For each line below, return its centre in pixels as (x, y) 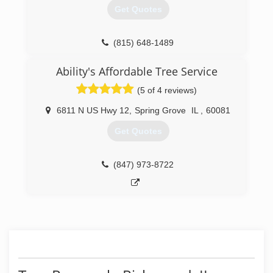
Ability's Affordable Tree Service (136, 71)
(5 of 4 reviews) (167, 90)
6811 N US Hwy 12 (93, 110)
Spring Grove (160, 110)
